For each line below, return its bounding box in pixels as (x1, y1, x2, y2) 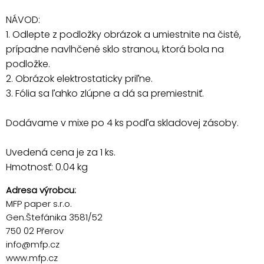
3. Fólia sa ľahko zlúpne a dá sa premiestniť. (6, 86, 204, 100)
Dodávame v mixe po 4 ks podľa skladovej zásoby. (6, 115, 239, 130)
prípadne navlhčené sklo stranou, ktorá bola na (6, 42, 224, 56)
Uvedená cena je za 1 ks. (6, 145, 115, 159)
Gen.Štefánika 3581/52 (6, 210, 103, 223)
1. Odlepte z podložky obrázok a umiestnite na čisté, (6, 27, 241, 41)
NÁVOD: (6, 12, 40, 27)
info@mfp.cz (6, 237, 60, 250)
